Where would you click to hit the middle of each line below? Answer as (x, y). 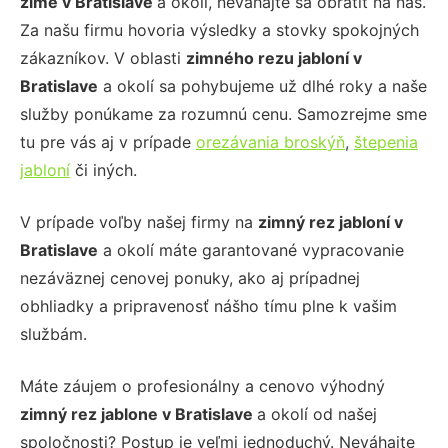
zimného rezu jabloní (269, 58)
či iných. (103, 170)
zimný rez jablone (91, 414)
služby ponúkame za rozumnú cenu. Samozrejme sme (223, 114)
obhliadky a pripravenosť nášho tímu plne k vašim (208, 306)
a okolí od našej (317, 414)
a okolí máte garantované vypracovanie (251, 250)
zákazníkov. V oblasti (103, 58)
